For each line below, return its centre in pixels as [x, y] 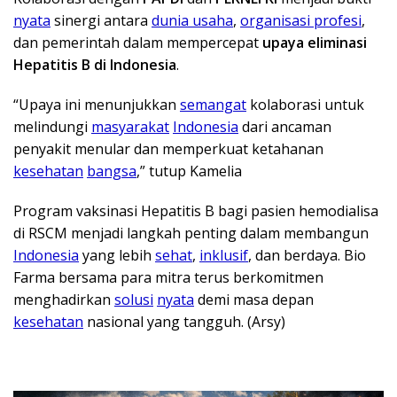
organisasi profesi [301, 21]
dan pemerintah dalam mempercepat [138, 43]
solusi [134, 300]
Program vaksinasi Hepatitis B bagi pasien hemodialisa [196, 211]
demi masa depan [254, 300]
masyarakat [130, 127]
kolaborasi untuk [305, 105]
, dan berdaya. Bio [307, 256]
